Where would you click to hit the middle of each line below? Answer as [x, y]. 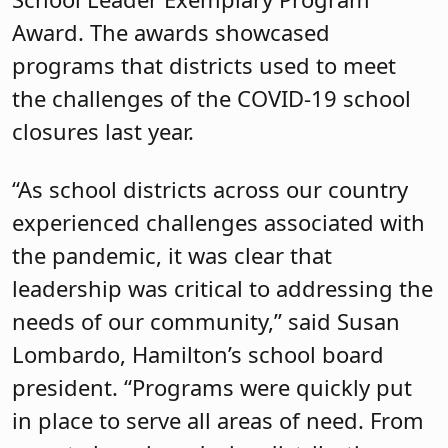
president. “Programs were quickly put [212, 386]
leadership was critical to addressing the [222, 287]
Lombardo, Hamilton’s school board [198, 353]
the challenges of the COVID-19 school [211, 98]
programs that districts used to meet [204, 65]
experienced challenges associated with [218, 221]
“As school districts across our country [210, 188]
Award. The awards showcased [171, 32]
